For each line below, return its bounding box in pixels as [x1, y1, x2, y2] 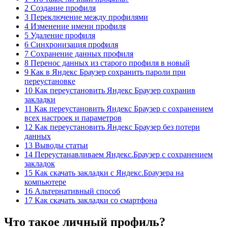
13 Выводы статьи [24, 140, 88, 150]
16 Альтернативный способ [24, 186, 120, 195]
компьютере [24, 177, 66, 186]
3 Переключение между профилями [24, 12, 148, 21]
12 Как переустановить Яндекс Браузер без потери [24, 122, 200, 131]
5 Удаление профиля [24, 31, 95, 40]
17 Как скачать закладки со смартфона [24, 195, 157, 205]
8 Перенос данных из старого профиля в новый [24, 58, 190, 67]
